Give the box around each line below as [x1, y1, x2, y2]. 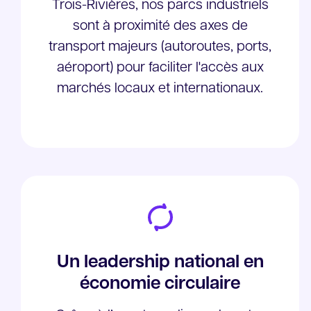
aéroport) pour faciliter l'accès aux [56, 61, 264, 75]
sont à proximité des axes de [72, 19, 248, 33]
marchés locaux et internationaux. [57, 82, 264, 96]
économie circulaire [80, 275, 241, 294]
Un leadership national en [56, 253, 264, 272]
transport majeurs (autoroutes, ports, [49, 40, 272, 54]
